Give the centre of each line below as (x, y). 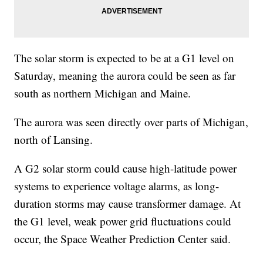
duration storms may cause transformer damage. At (128, 203)
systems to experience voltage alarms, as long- (117, 186)
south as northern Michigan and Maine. (104, 93)
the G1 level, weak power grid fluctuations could (123, 221)
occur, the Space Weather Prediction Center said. (123, 238)
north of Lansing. (55, 139)
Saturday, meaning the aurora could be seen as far (125, 75)
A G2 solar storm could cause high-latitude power (126, 168)
